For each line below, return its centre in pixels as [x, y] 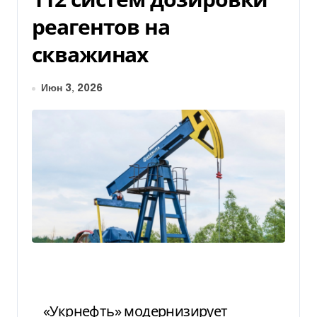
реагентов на [101, 27]
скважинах [90, 54]
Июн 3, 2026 [72, 88]
